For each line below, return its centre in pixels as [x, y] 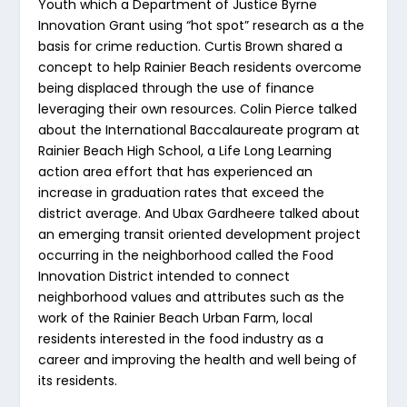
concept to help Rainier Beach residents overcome [200, 68]
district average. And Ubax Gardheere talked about [199, 214]
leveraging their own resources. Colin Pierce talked [198, 109]
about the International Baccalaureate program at [199, 130]
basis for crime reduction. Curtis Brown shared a [191, 47]
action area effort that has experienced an [176, 172]
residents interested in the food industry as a [181, 339]
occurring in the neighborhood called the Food [186, 256]
